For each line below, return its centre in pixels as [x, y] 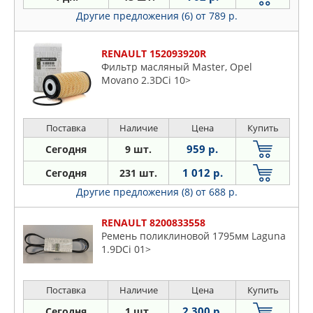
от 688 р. [216, 192]
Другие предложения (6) [136, 16]
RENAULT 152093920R [154, 54]
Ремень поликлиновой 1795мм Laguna [194, 236]
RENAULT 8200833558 [153, 223]
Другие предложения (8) [136, 192]
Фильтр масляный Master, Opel [177, 67]
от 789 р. [216, 16]
